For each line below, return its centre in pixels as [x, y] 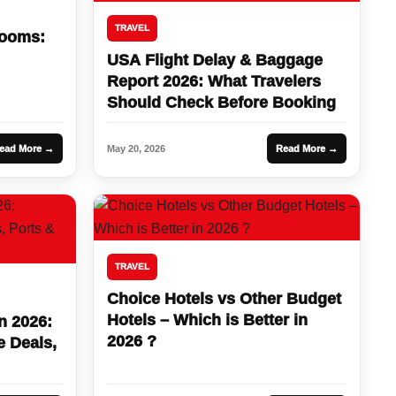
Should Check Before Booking [222, 102]
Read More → [306, 148]
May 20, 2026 [137, 148]
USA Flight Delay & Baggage [215, 60]
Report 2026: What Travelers [214, 81]
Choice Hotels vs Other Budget [225, 298]
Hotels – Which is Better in [208, 320]
